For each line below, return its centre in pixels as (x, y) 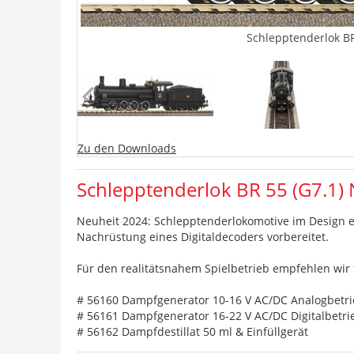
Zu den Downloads (127, 148)
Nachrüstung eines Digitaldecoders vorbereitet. (203, 236)
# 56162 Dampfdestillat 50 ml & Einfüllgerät (192, 331)
